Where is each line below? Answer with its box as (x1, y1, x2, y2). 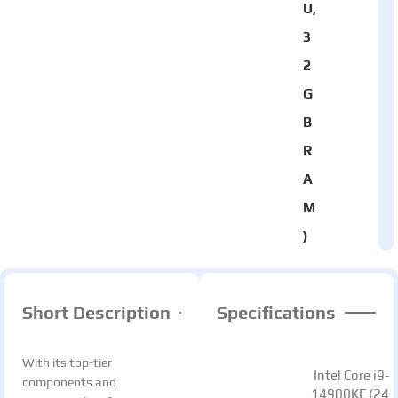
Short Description (22, 302, 171, 322)
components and (22, 375, 116, 389)
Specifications (217, 302, 336, 322)
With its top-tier (22, 355, 112, 370)
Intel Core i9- (314, 368, 389, 383)
